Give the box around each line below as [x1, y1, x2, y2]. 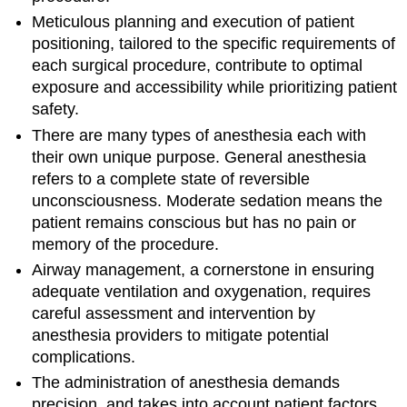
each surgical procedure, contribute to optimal [32, 56, 363, 75]
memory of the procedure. [32, 234, 220, 253]
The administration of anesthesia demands [32, 373, 341, 392]
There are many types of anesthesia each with [32, 125, 367, 144]
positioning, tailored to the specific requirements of [32, 35, 396, 54]
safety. [32, 100, 80, 119]
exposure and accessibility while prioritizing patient [32, 78, 398, 97]
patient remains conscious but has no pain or [32, 213, 357, 232]
